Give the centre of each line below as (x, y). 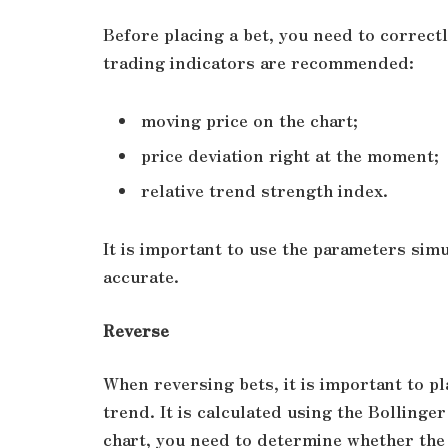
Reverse (136, 329)
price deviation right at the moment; (290, 154)
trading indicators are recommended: (258, 61)
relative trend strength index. (264, 190)
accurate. (141, 275)
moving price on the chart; (249, 119)
